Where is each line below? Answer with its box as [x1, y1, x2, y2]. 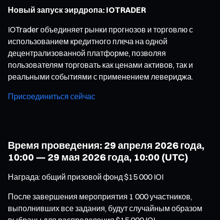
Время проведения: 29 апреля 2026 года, [8, 138, 204, 151]
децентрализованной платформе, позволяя [8, 48, 166, 58]
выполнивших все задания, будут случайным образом [8, 203, 202, 213]
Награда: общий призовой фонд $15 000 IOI [8, 171, 164, 182]
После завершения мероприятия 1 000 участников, [8, 191, 192, 201]
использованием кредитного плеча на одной [8, 36, 167, 46]
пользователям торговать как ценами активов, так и [8, 59, 193, 70]
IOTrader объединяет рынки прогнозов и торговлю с [8, 24, 193, 34]
